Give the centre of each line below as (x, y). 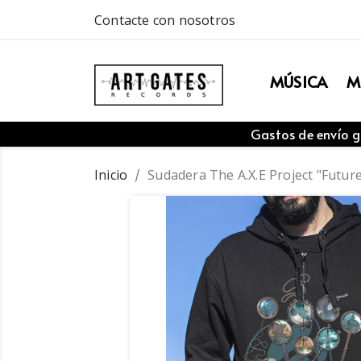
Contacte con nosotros (165, 20)
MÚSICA (299, 81)
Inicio (111, 175)
